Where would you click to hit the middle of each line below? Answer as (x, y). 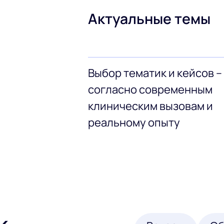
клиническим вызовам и (150, 106)
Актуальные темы (149, 19)
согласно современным (150, 90)
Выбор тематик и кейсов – (155, 73)
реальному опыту (134, 123)
